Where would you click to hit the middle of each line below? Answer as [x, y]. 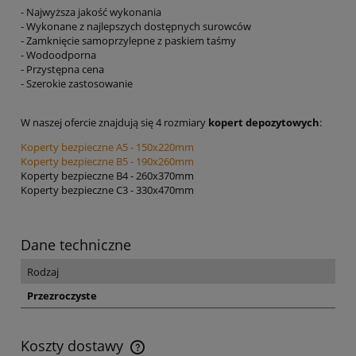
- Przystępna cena [62, 69]
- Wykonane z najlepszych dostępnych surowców [136, 26]
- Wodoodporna [58, 54]
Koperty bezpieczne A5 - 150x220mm [107, 147]
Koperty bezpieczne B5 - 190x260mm [107, 161]
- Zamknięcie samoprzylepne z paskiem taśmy [128, 40]
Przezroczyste [62, 295]
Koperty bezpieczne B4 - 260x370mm [107, 175]
